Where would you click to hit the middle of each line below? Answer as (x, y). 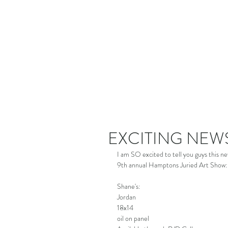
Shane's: (129, 186)
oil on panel (133, 218)
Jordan (126, 197)
